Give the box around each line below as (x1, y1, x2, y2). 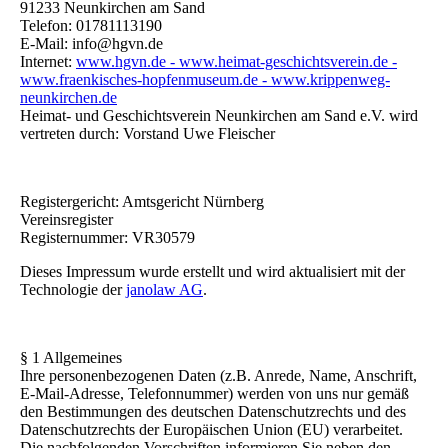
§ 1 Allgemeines (20, 349, 122, 366)
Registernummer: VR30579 (20, 229, 195, 246)
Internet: (20, 53, 76, 70)
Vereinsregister (20, 211, 113, 228)
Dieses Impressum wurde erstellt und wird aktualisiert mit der (20, 263, 405, 280)
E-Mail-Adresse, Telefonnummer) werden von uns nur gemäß (20, 385, 409, 402)
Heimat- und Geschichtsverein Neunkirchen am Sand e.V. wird (20, 107, 418, 124)
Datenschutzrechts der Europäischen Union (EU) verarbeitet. (20, 421, 403, 438)
